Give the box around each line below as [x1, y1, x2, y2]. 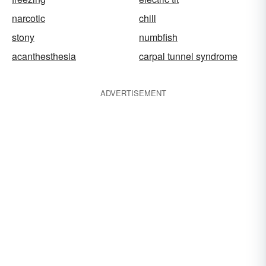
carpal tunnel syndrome [139, 49, 237, 63]
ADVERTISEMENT [100, 87, 166, 99]
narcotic [12, 11, 45, 25]
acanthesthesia [12, 49, 76, 63]
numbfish [139, 30, 178, 44]
